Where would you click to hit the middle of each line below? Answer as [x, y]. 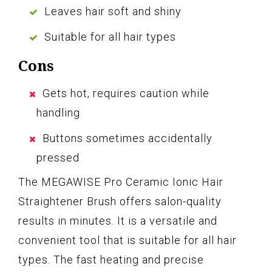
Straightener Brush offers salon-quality [120, 202]
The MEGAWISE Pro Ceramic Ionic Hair [121, 182]
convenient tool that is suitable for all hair [127, 240]
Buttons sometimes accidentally [127, 138]
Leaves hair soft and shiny [113, 12]
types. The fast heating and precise [111, 260]
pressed [58, 158]
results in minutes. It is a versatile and [118, 221]
